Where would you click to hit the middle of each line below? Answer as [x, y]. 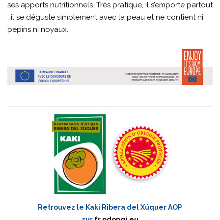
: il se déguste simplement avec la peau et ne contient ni [105, 17]
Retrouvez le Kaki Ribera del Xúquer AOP [110, 207]
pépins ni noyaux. [38, 29]
